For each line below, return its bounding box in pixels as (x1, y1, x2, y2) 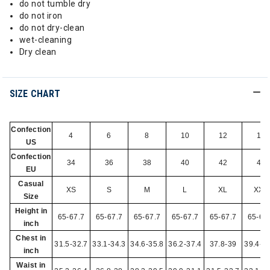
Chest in (16, 234, 46, 242)
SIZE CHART (10, 88, 61, 99)
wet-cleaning (19, 35, 72, 45)
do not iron (19, 11, 63, 20)
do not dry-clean (19, 23, 85, 33)
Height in (14, 207, 48, 215)
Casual (18, 180, 44, 188)
